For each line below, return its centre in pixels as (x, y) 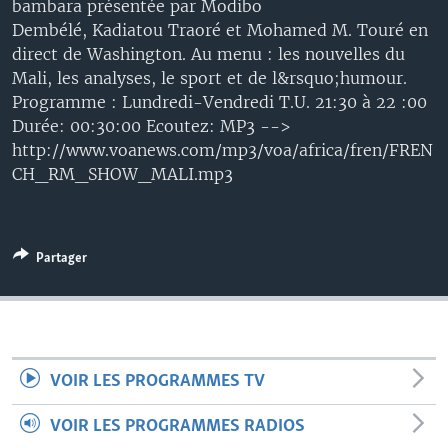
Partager (61, 258)
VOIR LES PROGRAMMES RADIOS (177, 426)
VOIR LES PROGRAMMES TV (157, 381)
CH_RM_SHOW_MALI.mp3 (122, 174)
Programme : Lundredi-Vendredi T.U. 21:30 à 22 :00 (219, 102)
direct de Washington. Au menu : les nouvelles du (208, 54)
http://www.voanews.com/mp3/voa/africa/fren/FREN (222, 150)
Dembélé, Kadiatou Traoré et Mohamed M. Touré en (220, 30)
